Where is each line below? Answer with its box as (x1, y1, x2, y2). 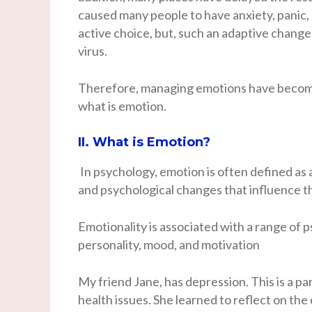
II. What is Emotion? (78, 134, 210, 150)
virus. (78, 42, 107, 58)
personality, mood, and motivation (78, 236, 260, 252)
